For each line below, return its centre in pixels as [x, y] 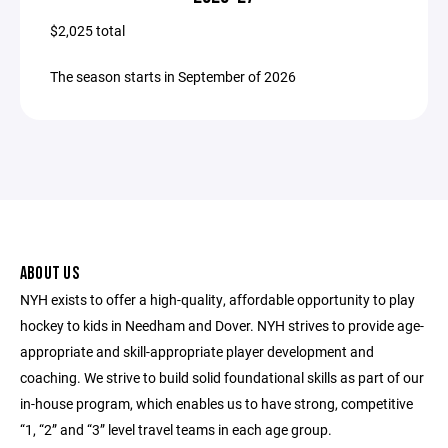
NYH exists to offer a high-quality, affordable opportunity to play [217, 299]
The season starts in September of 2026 [173, 76]
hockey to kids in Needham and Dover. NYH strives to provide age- [222, 325]
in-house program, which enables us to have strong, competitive [216, 403]
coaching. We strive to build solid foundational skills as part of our [222, 377]
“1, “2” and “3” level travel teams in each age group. [176, 429]
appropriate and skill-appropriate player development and [197, 351]
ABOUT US [49, 273]
